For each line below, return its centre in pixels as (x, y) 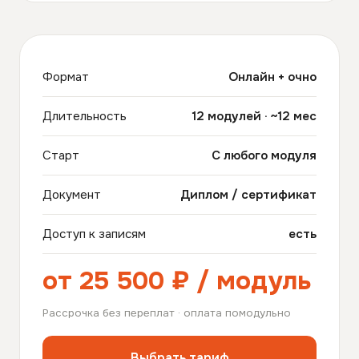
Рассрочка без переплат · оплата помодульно (167, 313)
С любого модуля (264, 156)
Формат (66, 77)
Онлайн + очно (272, 77)
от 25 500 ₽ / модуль (177, 281)
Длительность (85, 117)
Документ (72, 195)
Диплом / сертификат (248, 195)
